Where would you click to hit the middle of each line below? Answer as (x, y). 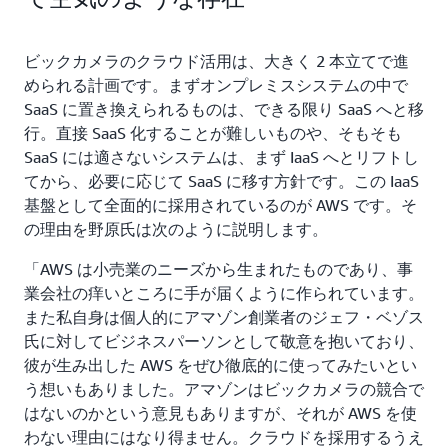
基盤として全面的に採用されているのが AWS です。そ (220, 204)
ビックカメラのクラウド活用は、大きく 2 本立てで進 (216, 60)
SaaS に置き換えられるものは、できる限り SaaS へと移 (224, 108)
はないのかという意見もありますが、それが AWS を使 (220, 412)
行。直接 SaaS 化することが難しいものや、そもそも (213, 132)
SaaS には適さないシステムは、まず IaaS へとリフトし (221, 156)
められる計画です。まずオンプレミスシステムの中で (216, 84)
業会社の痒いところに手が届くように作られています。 (224, 292)
